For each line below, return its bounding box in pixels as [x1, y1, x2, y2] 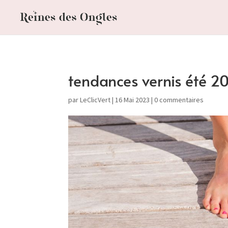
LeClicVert [80, 95, 111, 104]
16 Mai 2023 [115, 95, 150, 104]
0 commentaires [154, 95, 204, 104]
